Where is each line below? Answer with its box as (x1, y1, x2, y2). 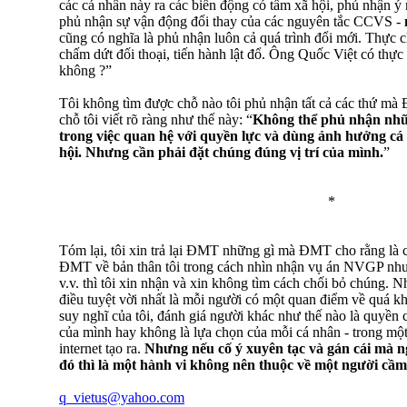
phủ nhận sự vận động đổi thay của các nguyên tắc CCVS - (59, 13, 404, 29)
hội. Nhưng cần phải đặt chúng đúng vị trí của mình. (59, 144, 383, 160)
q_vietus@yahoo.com (59, 389, 184, 405)
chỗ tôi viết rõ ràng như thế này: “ (59, 111, 253, 127)
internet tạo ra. (59, 340, 144, 356)
